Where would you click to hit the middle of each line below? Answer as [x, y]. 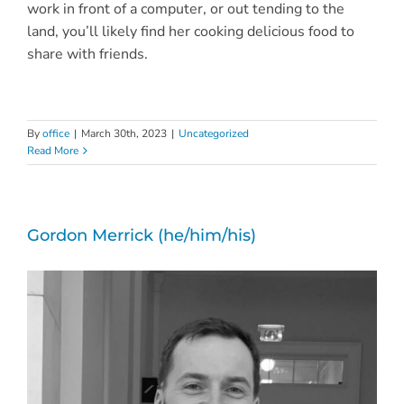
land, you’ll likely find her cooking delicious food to [190, 31]
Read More [53, 150]
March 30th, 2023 [124, 133]
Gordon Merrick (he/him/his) [142, 235]
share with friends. [87, 54]
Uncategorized [214, 133]
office [56, 133]
